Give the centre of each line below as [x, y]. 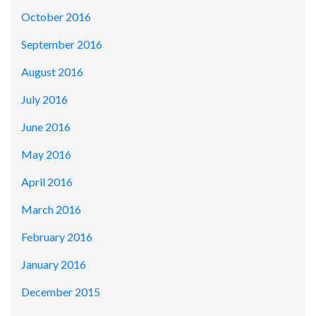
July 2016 [44, 99]
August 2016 [52, 72]
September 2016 [62, 44]
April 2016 [47, 182]
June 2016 [46, 127]
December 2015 [61, 292]
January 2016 [54, 265]
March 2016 [51, 209]
